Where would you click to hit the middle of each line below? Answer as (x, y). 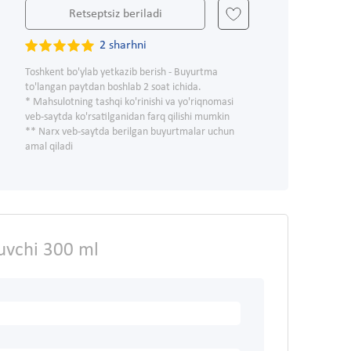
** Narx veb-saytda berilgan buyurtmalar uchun (130, 132)
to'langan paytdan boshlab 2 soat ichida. (113, 88)
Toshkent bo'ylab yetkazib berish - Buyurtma (121, 73)
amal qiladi (49, 147)
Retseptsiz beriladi (115, 14)
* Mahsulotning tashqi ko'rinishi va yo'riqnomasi (129, 103)
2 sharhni (123, 46)
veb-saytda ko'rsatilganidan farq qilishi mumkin (127, 118)
